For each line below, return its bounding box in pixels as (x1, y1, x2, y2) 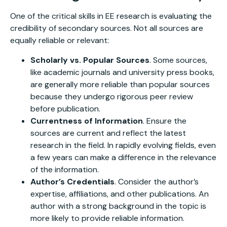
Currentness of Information (30, 115, 143, 126)
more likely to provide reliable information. (30, 212, 184, 223)
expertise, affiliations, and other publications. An (30, 188, 209, 199)
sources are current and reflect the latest (30, 127, 186, 138)
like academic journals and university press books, (30, 66, 214, 78)
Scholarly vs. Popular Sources (30, 54, 149, 65)
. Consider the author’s (115, 176, 199, 187)
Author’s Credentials (30, 176, 115, 187)
